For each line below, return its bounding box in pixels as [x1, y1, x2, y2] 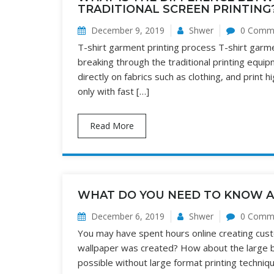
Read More [90, 120, 134, 131]
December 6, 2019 [89, 210, 165, 222]
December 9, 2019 [89, 24, 165, 36]
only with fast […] [78, 85, 149, 97]
